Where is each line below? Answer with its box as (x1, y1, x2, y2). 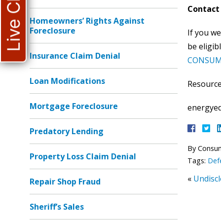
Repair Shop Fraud (30, 176, 101, 187)
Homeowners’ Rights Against (30, 15, 145, 26)
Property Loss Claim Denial (30, 151, 136, 162)
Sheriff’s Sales (30, 201, 84, 212)
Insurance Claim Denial (30, 50, 120, 61)
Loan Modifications (30, 75, 105, 86)
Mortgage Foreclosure (30, 101, 118, 111)
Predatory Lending (30, 126, 104, 137)
